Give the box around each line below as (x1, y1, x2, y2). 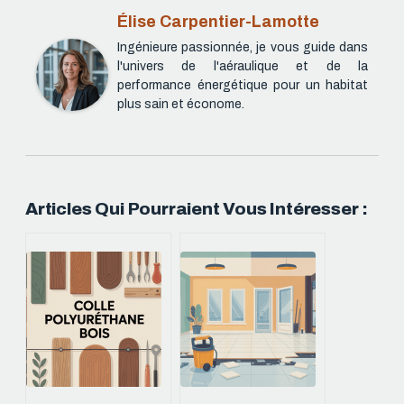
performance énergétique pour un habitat (117, 78, 368, 93)
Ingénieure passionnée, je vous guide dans (117, 41, 368, 55)
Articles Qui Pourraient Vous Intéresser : (25, 198, 369, 218)
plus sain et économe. (117, 97, 244, 112)
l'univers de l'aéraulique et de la (117, 60, 368, 74)
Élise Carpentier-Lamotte (117, 13, 319, 32)
